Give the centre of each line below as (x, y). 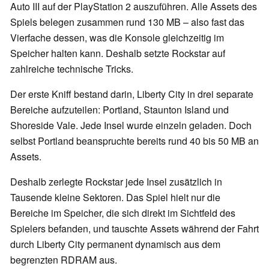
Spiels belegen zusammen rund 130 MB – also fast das (127, 22)
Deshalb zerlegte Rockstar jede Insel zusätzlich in (116, 182)
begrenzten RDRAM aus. (64, 260)
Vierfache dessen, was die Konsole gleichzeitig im (117, 38)
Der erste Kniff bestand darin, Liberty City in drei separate (132, 94)
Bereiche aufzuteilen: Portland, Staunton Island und (119, 110)
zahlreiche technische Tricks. (72, 69)
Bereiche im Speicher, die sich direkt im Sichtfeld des (123, 213)
